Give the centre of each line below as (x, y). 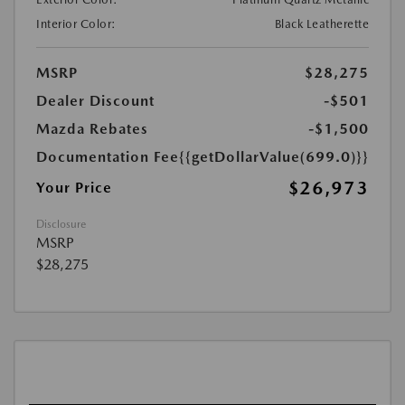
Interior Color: (76, 24)
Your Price (74, 188)
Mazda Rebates (92, 129)
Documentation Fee (108, 157)
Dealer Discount (95, 101)
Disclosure (61, 225)
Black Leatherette (321, 24)
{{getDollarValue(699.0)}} (274, 157)
